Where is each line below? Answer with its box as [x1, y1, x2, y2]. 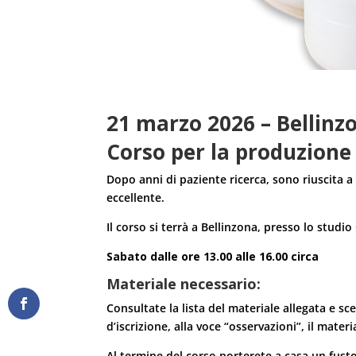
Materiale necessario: [106, 273, 261, 293]
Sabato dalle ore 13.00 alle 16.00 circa [106, 248, 319, 264]
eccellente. [106, 189, 165, 205]
